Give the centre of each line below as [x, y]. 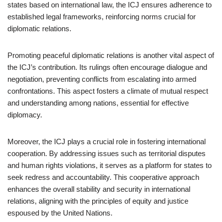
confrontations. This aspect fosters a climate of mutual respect [108, 91]
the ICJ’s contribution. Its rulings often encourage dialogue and [107, 67]
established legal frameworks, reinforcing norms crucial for [102, 17]
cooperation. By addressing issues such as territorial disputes [107, 153]
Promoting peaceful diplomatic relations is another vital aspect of [111, 55]
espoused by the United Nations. [60, 213]
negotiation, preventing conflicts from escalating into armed [102, 79]
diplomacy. [25, 115]
